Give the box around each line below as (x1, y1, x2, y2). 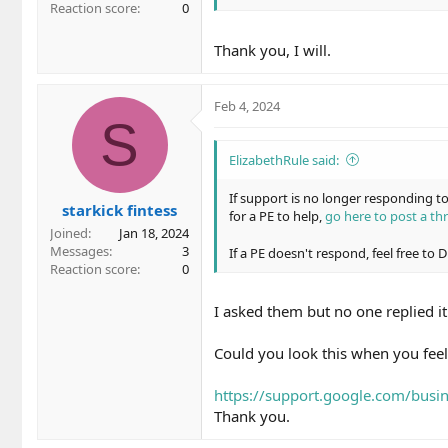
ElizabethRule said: (229, 150, 339, 169)
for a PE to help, (229, 206, 325, 225)
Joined (50, 224, 88, 243)
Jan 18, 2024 (119, 224, 189, 243)
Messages (50, 242, 109, 261)
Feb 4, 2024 (214, 96, 280, 115)
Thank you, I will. (214, 39, 331, 60)
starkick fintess (62, 200, 177, 221)
